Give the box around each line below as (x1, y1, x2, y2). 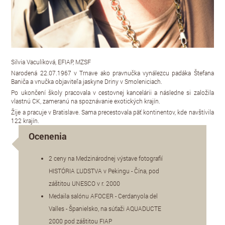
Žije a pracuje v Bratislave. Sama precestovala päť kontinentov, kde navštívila (11, 107, 214, 116)
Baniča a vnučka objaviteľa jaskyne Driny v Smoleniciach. (11, 77, 164, 85)
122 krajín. (11, 116, 41, 125)
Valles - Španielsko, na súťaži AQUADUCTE (49, 204, 162, 212)
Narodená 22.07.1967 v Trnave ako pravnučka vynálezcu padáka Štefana (11, 68, 214, 77)
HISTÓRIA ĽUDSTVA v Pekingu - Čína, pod (49, 166, 160, 175)
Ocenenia (29, 130, 67, 142)
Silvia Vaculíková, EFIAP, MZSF (11, 57, 93, 66)
